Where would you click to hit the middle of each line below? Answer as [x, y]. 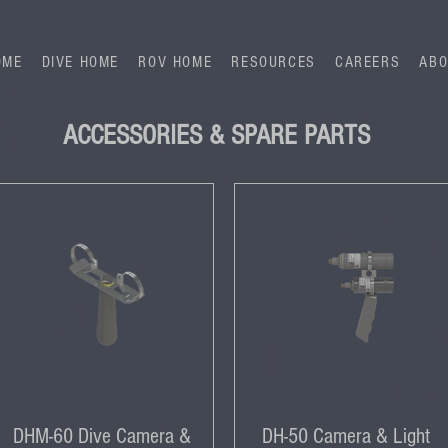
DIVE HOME [80, 62]
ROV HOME [175, 62]
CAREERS [367, 62]
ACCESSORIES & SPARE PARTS [216, 136]
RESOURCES [273, 62]
